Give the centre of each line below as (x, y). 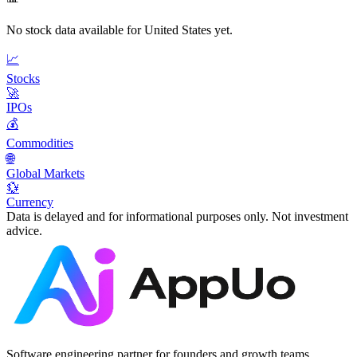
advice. (24, 230)
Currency (30, 202)
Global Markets (45, 173)
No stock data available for (75, 29)
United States (178, 29)
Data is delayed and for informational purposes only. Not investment (177, 216)
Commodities (40, 143)
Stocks (23, 78)
